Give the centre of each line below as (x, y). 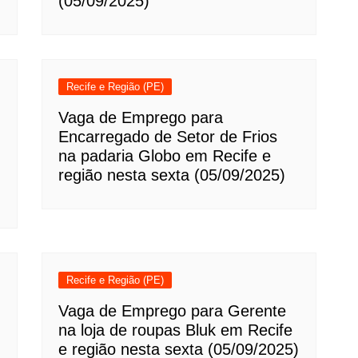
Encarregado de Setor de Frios (168, 137)
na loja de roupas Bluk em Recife (176, 330)
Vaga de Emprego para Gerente (173, 311)
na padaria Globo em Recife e (165, 156)
